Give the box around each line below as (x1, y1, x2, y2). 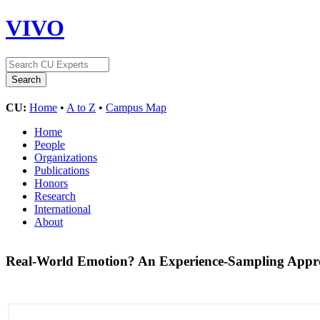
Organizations (34, 151, 97, 164)
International (34, 202, 91, 215)
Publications (34, 164, 89, 176)
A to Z (66, 101, 96, 114)
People (34, 138, 65, 151)
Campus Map (106, 101, 166, 114)
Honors (34, 176, 68, 189)
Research (34, 189, 76, 202)
